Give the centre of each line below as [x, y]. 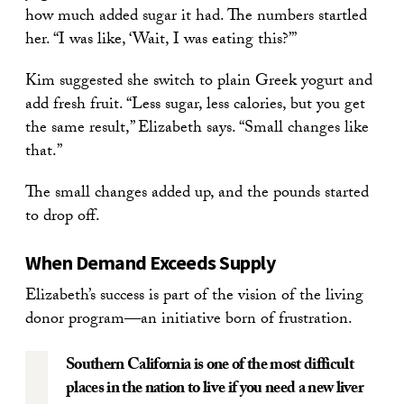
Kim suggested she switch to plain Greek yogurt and [199, 82]
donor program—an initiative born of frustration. [189, 320]
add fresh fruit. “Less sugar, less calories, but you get [195, 106]
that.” [44, 152]
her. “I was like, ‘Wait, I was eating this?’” [161, 41]
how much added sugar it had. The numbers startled [196, 17]
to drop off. [63, 217]
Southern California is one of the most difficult [210, 366]
